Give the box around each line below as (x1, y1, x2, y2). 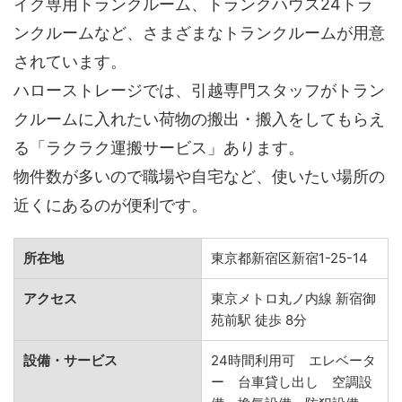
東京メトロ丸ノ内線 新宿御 (211, 289, 376, 307)
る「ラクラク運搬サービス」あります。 (13, 137, 304, 157)
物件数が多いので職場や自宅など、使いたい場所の (13, 166, 385, 186)
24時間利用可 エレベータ (211, 351, 376, 369)
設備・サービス (23, 351, 118, 369)
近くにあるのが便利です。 (13, 195, 207, 214)
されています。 (13, 51, 127, 71)
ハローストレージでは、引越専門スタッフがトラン (13, 80, 385, 100)
